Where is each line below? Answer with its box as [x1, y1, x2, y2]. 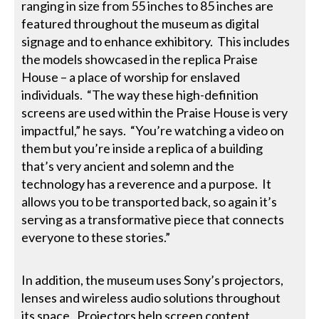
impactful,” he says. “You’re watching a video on [21, 122, 285, 138]
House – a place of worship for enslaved [21, 68, 241, 85]
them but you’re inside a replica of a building [21, 140, 263, 156]
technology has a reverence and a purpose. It [21, 175, 272, 192]
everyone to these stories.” [21, 229, 171, 245]
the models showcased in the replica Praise [21, 51, 258, 67]
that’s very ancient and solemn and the [21, 157, 235, 174]
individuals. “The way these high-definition [21, 86, 259, 103]
